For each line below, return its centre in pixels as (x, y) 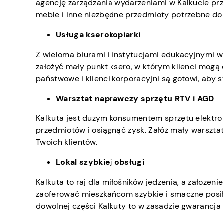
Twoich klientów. (67, 142)
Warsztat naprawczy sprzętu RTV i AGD (135, 99)
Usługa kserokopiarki (98, 35)
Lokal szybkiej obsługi (100, 162)
